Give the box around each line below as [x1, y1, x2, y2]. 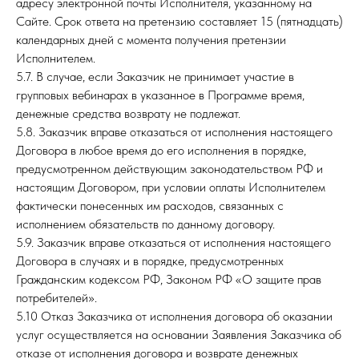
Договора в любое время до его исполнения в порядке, [16, 143, 306, 158]
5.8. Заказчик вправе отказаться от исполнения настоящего [16, 124, 333, 139]
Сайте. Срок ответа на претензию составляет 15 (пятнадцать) [16, 14, 343, 29]
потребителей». [16, 290, 97, 305]
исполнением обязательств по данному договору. [16, 216, 275, 232]
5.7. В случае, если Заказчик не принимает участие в [16, 69, 294, 84]
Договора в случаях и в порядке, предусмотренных [16, 253, 284, 268]
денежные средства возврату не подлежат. [16, 106, 240, 121]
